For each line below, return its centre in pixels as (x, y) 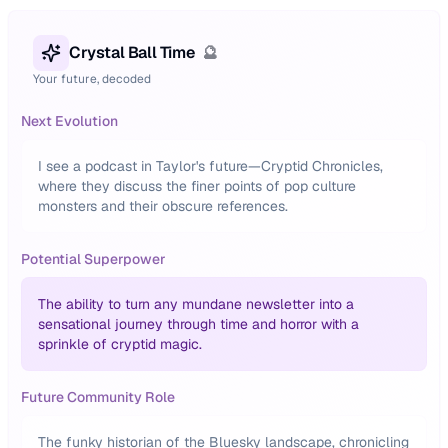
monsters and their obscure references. (163, 206)
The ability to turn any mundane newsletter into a (196, 304)
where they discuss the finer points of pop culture (197, 186)
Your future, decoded (92, 79)
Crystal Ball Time (132, 52)
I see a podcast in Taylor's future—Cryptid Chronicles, (210, 166)
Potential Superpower (93, 259)
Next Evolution (69, 121)
